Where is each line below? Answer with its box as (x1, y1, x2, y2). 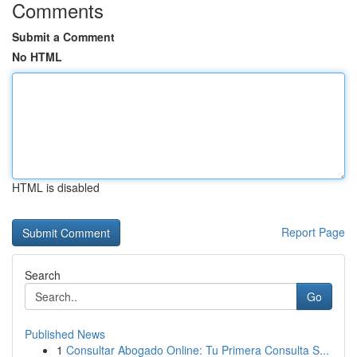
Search (25, 267, 61, 283)
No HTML (12, 49, 62, 65)
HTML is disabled (12, 179, 100, 195)
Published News (25, 326, 105, 342)
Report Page (281, 224, 345, 240)
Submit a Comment (12, 29, 115, 45)
